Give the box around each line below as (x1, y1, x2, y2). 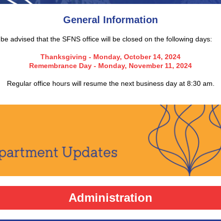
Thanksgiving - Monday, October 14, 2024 (40, 53, 181, 61)
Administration (69, 191, 152, 204)
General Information (63, 14, 158, 25)
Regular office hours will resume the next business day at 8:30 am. (6, 79, 215, 87)
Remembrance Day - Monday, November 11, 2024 (29, 62, 192, 70)
